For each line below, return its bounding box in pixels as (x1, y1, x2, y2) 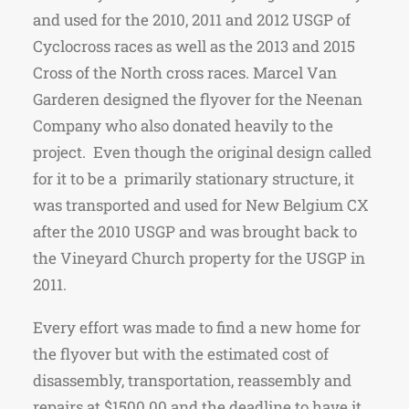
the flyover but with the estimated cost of (33, 343, 329, 364)
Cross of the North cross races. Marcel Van (33, 62, 337, 83)
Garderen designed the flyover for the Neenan (33, 89, 362, 110)
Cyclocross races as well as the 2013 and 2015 (33, 36, 355, 57)
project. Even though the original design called (33, 142, 372, 163)
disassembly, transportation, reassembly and (33, 370, 351, 391)
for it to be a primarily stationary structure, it (33, 168, 354, 189)
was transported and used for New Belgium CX (33, 194, 369, 215)
